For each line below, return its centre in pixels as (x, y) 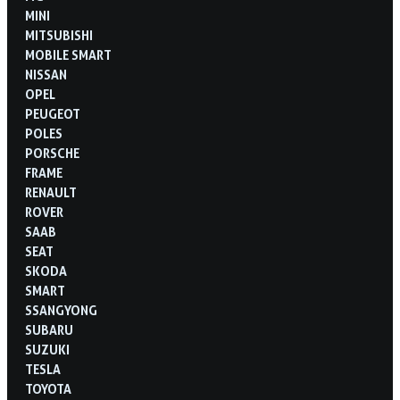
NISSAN (46, 74)
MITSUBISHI (59, 35)
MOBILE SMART (68, 54)
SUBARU (49, 329)
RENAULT (51, 192)
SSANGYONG (61, 310)
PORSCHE (52, 153)
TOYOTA (48, 388)
